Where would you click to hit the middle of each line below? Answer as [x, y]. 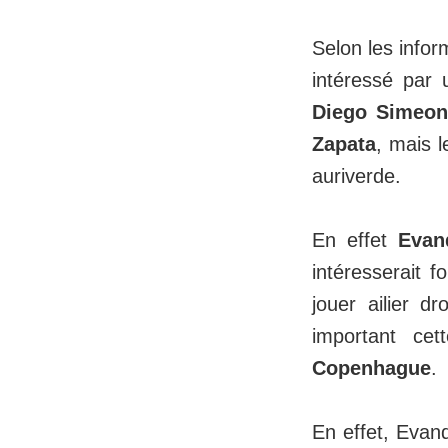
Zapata [344, 144]
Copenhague [371, 368]
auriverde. [359, 176]
